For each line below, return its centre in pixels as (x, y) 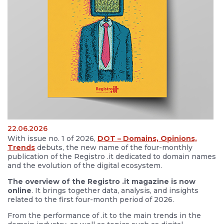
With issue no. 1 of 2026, (52, 138)
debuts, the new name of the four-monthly (114, 147)
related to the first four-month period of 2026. (92, 199)
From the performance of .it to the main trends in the (104, 215)
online (19, 190)
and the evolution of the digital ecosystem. (86, 165)
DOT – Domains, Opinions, (147, 138)
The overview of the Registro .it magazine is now (101, 181)
